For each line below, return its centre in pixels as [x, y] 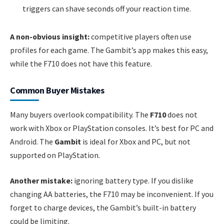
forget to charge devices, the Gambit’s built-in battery [103, 208]
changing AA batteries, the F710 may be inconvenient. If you [112, 194]
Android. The [32, 141]
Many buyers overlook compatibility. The [80, 114]
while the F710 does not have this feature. [81, 63]
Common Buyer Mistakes [57, 90]
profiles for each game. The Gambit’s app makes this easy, [109, 50]
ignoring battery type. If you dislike [133, 181]
